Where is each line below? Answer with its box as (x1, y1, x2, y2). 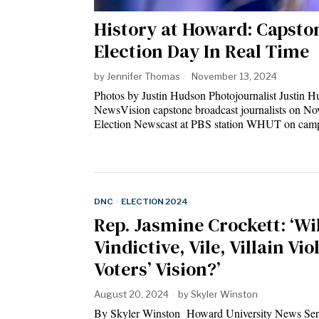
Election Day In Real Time (94, 38, 309, 65)
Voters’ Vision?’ (94, 256, 221, 283)
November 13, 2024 (189, 70, 277, 83)
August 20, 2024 (94, 288, 169, 300)
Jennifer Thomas (107, 70, 180, 83)
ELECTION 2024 (121, 197, 188, 207)
